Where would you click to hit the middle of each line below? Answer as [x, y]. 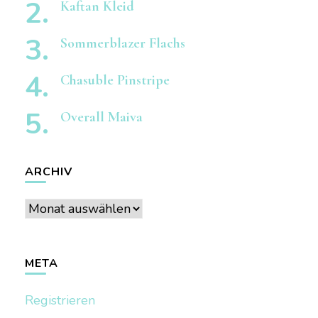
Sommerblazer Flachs [122, 43]
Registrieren [60, 300]
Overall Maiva [101, 117]
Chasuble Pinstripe [115, 80]
